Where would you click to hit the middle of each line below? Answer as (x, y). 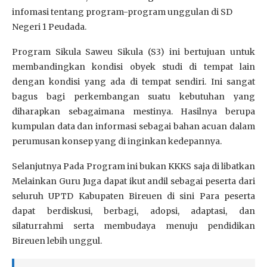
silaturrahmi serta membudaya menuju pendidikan (133, 226)
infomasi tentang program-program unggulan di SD (122, 12)
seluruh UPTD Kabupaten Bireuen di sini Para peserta (133, 196)
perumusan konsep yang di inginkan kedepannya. (117, 141)
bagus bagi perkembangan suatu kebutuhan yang (133, 96)
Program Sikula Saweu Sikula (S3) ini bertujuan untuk (133, 52)
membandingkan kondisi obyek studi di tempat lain (133, 66)
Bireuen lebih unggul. (57, 240)
